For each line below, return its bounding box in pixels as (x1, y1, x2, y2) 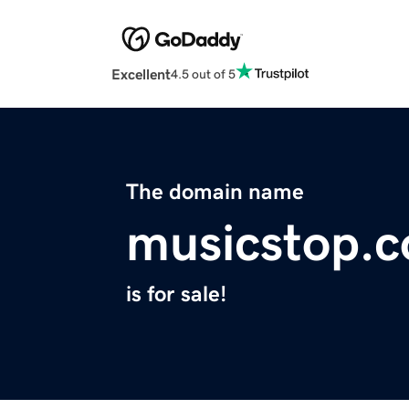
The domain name (126, 181, 304, 204)
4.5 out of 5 (171, 67, 236, 80)
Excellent (111, 67, 171, 82)
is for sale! (126, 283, 226, 306)
